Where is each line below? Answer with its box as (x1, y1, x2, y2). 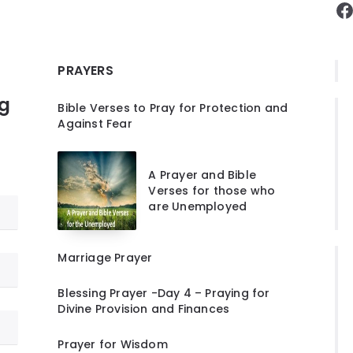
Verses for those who (148, 182, 276, 199)
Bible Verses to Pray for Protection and (58, 99, 288, 116)
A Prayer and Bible (148, 166, 256, 183)
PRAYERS (58, 61, 113, 80)
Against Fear (58, 115, 132, 132)
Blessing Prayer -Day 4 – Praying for (58, 284, 270, 301)
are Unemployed (148, 198, 247, 214)
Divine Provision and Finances (58, 300, 230, 317)
